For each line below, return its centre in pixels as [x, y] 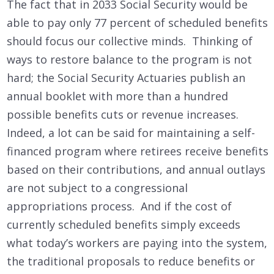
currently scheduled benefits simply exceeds [124, 225]
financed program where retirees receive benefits [138, 151]
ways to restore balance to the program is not [129, 60]
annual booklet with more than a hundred [117, 96]
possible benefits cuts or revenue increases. [124, 115]
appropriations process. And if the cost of [119, 206]
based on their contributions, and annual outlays [136, 170]
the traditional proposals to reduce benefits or [131, 261]
